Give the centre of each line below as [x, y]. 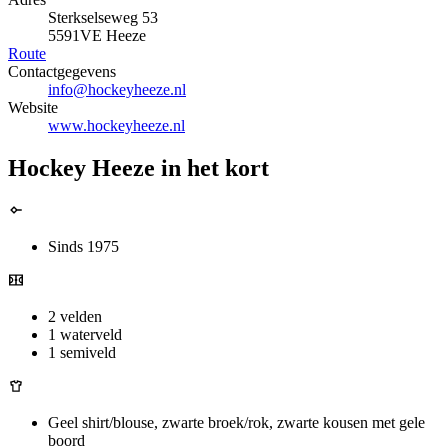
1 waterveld [85, 334]
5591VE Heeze [97, 36]
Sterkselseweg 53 [103, 18]
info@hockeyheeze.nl [117, 90]
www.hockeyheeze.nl [116, 126]
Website [33, 108]
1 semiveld [82, 352]
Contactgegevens [62, 72]
